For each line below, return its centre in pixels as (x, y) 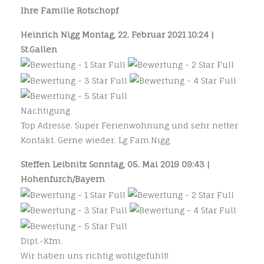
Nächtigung (45, 111)
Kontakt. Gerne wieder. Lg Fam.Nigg (95, 140)
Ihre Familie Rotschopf (70, 10)
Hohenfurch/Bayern (63, 179)
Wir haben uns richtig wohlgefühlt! (95, 255)
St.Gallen (39, 49)
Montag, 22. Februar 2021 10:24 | (148, 34)
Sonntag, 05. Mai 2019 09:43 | (149, 164)
